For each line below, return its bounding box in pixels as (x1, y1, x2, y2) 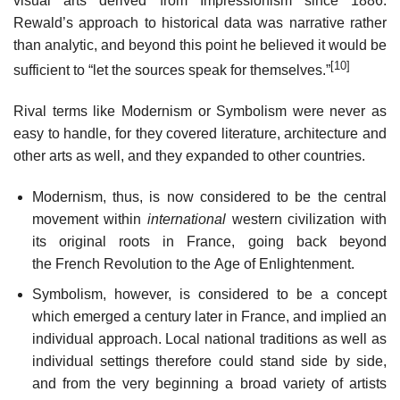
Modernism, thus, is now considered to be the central (31, 188, 387, 204)
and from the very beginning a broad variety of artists (31, 376, 387, 392)
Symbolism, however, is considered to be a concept (31, 287, 387, 303)
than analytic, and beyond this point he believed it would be (13, 37, 387, 53)
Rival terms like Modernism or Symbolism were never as (13, 103, 387, 119)
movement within (31, 211, 148, 227)
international (147, 211, 227, 227)
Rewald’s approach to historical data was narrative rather (13, 14, 387, 30)
